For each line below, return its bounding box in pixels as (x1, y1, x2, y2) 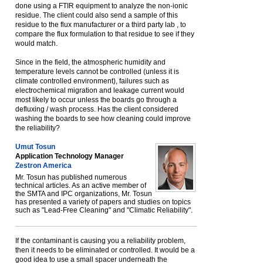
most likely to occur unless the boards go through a (15, 96, 177, 104)
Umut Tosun (15, 143, 55, 151)
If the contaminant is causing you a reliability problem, (15, 237, 186, 245)
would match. (15, 39, 58, 48)
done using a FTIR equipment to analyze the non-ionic (15, 2, 188, 10)
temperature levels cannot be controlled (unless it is (15, 68, 179, 76)
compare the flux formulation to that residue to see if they (15, 30, 194, 38)
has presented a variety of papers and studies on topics (15, 198, 191, 206)
